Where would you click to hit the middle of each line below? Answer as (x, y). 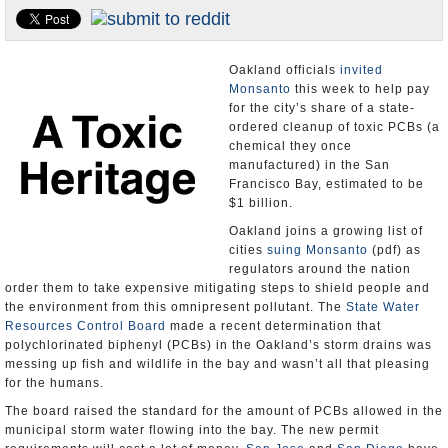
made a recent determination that (273, 326)
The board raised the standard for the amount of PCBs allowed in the (224, 411)
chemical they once (290, 146)
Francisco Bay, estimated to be (326, 184)
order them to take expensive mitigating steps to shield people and (217, 288)
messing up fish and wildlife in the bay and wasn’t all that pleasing (217, 364)
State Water (383, 307)
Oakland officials (284, 70)
